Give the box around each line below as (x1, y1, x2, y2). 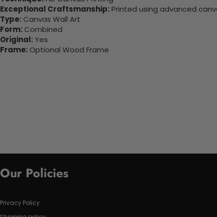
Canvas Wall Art (21, 14, 80, 24)
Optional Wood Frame (28, 44, 109, 55)
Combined (22, 24, 62, 34)
